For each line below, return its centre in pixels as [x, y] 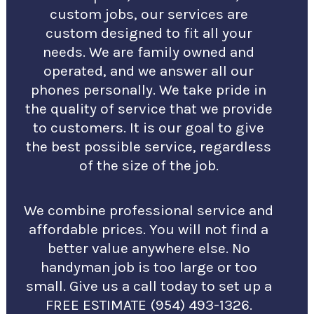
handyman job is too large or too [149, 267]
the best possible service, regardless [149, 147]
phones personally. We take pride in [149, 90]
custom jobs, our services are [149, 14]
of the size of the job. [149, 166]
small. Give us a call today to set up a [149, 286]
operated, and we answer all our [149, 71]
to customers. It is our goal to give [149, 128]
